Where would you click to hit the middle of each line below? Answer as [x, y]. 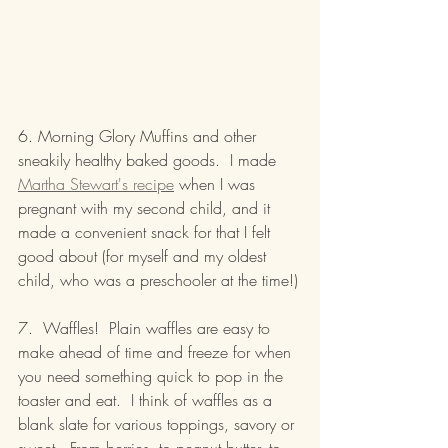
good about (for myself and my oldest [144, 256]
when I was [217, 184]
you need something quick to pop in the [153, 376]
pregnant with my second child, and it [146, 208]
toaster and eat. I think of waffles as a [147, 400]
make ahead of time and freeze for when [157, 352]
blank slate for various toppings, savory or [158, 424]
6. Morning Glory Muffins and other [139, 136]
